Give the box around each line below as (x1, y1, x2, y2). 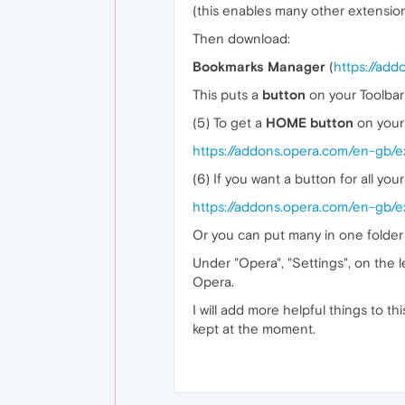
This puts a (193, 87, 262, 102)
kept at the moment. (193, 321, 316, 336)
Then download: (193, 31, 290, 46)
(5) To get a (193, 115, 266, 130)
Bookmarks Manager (193, 59, 325, 74)
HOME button (266, 115, 353, 130)
